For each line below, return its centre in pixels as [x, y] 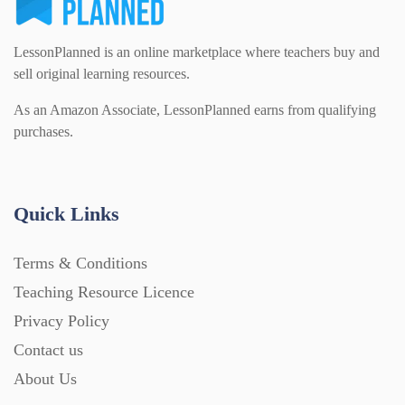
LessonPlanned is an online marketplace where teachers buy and [197, 52]
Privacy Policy [61, 321]
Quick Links [66, 214]
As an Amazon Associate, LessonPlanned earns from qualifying [195, 110]
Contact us [48, 350]
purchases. [43, 132]
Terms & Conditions [80, 264]
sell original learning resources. [102, 74]
